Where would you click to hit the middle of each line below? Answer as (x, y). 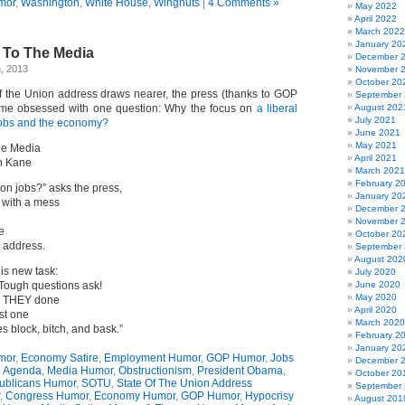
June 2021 (378, 132)
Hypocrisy (269, 396)
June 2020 (378, 284)
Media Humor (80, 371)
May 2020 (376, 297)
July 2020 (376, 272)
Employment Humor (152, 358)
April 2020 (376, 310)
